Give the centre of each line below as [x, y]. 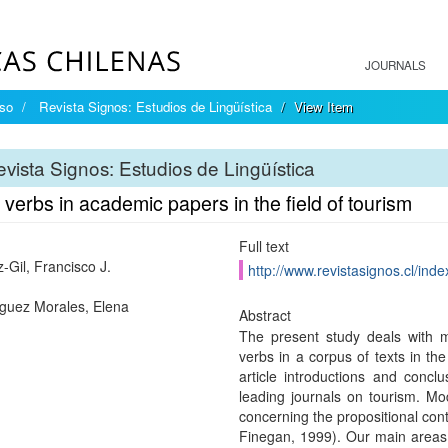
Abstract [264, 315]
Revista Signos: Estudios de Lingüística [155, 106]
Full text [263, 246]
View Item [323, 106]
